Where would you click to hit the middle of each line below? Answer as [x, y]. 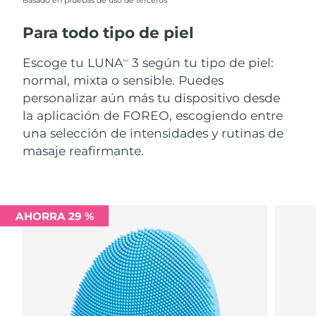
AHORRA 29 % [54, 216]
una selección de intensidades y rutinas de [153, 133]
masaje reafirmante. [84, 151]
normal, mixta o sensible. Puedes [123, 80]
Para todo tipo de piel [109, 33]
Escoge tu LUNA [73, 63]
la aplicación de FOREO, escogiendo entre [153, 116]
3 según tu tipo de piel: [201, 63]
